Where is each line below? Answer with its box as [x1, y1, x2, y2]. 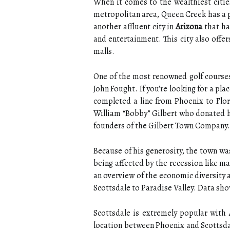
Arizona [176, 21, 203, 32]
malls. [93, 46, 114, 57]
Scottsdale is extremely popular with [93, 207, 229, 219]
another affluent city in [93, 21, 176, 32]
